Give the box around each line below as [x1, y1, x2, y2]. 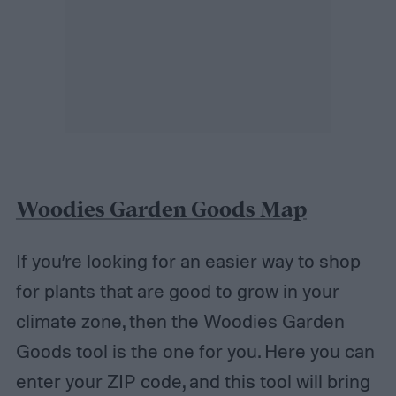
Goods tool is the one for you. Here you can [15, 339, 375, 362]
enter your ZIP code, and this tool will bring [15, 369, 370, 392]
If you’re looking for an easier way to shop [15, 248, 361, 272]
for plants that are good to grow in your [15, 278, 339, 302]
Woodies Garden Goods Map [15, 195, 307, 226]
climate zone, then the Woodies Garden [15, 308, 345, 332]
